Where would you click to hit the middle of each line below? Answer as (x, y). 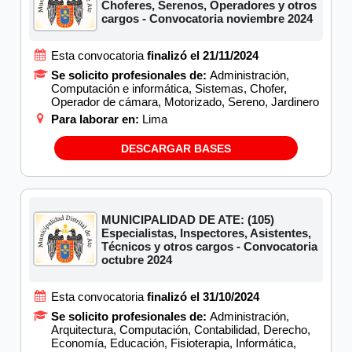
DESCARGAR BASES (176, 148)
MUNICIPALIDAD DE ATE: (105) (188, 220)
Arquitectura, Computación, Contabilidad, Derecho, (181, 330)
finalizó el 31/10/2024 (203, 297)
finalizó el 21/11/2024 (202, 56)
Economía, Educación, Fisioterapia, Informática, (174, 343)
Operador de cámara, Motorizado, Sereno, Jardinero (185, 102)
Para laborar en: (96, 119)
